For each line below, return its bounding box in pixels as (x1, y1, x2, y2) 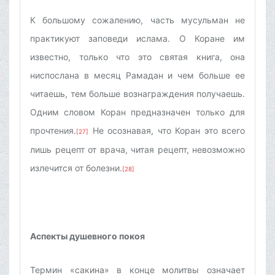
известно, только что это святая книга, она (30, 52, 245, 63)
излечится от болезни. (30, 163, 122, 174)
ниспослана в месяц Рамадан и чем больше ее (30, 70, 245, 81)
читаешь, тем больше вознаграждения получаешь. (30, 88, 245, 99)
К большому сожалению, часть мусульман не (30, 15, 245, 26)
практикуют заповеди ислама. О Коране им (30, 33, 245, 44)
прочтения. (30, 125, 76, 136)
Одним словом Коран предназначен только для (30, 107, 245, 118)
